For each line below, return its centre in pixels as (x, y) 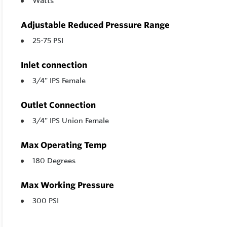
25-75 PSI (48, 41)
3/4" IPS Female (59, 81)
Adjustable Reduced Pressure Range (95, 25)
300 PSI (46, 201)
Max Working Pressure (67, 185)
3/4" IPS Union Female (71, 121)
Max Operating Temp (64, 145)
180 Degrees (54, 161)
